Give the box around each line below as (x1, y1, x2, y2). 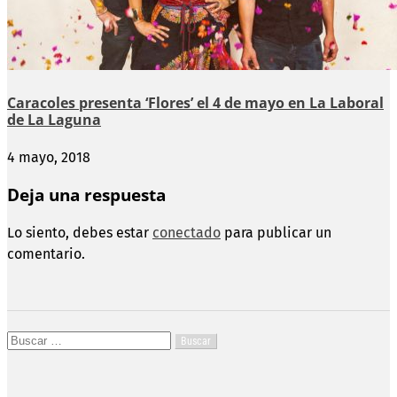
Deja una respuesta (7, 183, 166, 206)
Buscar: (6, 331, 53, 348)
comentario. (7, 245, 85, 262)
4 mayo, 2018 (7, 149, 90, 167)
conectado (152, 223, 221, 241)
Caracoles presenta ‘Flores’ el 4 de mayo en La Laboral (7, 93, 384, 113)
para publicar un (221, 223, 331, 241)
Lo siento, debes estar (7, 223, 152, 241)
